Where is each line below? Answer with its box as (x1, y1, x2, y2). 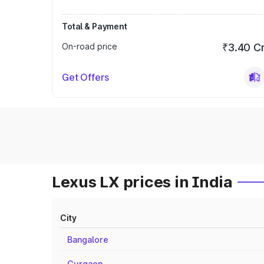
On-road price (62, 41, 117, 51)
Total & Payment (62, 21, 127, 31)
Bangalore (67, 235, 108, 245)
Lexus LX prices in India (52, 173, 233, 191)
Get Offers (62, 71, 109, 83)
